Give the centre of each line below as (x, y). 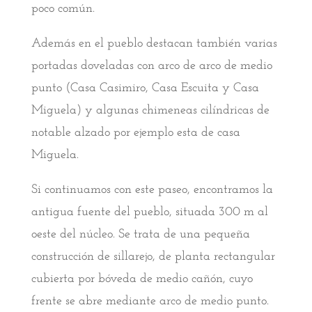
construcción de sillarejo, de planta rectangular (153, 257)
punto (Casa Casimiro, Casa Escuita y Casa (145, 88)
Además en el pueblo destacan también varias (154, 44)
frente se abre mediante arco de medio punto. (150, 302)
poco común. (63, 9)
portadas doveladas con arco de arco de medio (151, 66)
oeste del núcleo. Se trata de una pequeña (140, 235)
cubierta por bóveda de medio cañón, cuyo (142, 279)
